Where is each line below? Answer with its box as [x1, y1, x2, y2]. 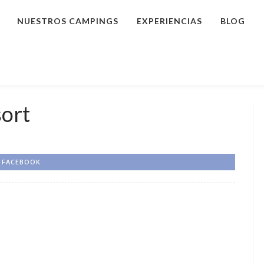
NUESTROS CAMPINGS [17, 16, 118, 26]
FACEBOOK [2, 157, 41, 166]
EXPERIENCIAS [137, 16, 202, 26]
